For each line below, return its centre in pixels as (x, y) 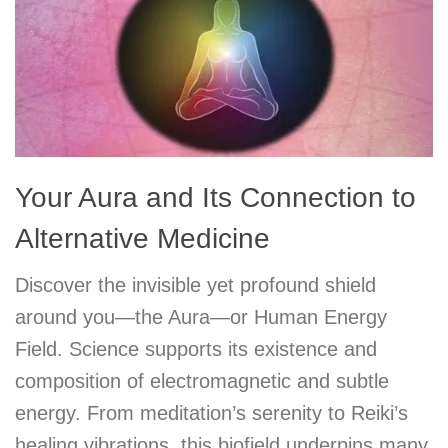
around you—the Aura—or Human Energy (201, 317)
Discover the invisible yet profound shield (195, 285)
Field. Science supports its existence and (196, 349)
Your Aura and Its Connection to (215, 197)
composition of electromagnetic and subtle (202, 381)
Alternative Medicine (142, 238)
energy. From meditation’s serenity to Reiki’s (211, 413)
